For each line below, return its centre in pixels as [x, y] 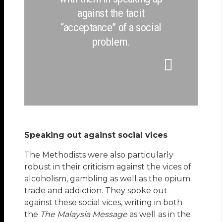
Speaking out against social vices [96, 135]
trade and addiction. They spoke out [96, 190]
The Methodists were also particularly [99, 155]
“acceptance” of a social [111, 27]
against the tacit [111, 13]
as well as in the [159, 214]
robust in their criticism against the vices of [108, 166]
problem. [111, 41]
